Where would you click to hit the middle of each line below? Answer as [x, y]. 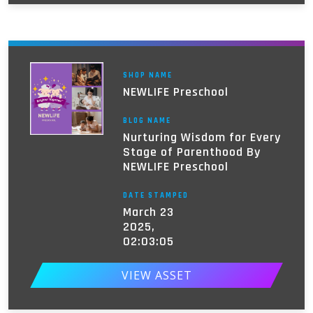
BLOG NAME [147, 121]
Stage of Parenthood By [191, 152]
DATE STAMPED [155, 195]
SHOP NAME [147, 75]
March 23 [148, 212]
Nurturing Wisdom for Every [202, 137]
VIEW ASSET [156, 276]
